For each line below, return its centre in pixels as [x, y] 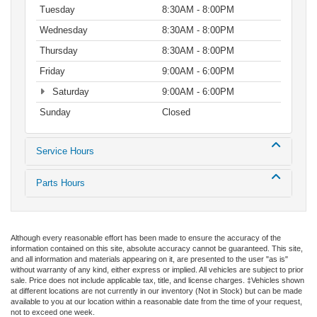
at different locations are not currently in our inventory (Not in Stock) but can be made [156, 291]
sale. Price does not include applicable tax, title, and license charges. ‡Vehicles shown [157, 281]
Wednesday [64, 30]
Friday [52, 71]
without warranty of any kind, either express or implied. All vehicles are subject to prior [157, 270]
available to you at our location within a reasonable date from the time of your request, [156, 302]
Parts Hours [60, 183]
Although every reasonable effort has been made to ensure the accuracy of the [146, 238]
